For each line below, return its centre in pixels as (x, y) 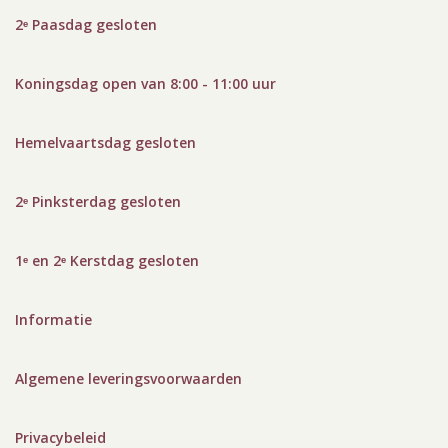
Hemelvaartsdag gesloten (105, 142)
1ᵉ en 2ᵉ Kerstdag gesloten (107, 260)
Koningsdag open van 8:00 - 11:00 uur (145, 83)
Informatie (53, 319)
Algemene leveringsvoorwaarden (128, 378)
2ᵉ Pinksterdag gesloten (98, 201)
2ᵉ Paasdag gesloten (86, 24)
